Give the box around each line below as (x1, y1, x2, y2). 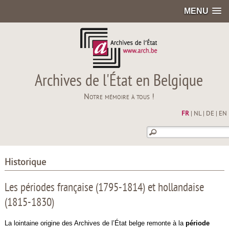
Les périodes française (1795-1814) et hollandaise (4, 181, 204, 196)
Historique (4, 157, 46, 169)
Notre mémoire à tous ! (83, 92, 154, 102)
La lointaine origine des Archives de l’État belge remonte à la (4, 219, 186, 227)
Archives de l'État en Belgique (35, 72, 203, 92)
